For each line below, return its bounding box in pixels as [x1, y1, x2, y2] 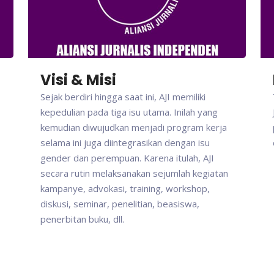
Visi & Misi [40, 70, 116, 91]
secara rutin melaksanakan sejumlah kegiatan [40, 167, 228, 180]
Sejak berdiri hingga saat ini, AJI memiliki [40, 91, 206, 103]
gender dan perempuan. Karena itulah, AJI [40, 152, 214, 165]
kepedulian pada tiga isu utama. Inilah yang [40, 106, 218, 119]
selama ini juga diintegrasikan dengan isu [40, 136, 210, 149]
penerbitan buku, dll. [40, 213, 124, 226]
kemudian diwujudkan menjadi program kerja [40, 121, 227, 134]
